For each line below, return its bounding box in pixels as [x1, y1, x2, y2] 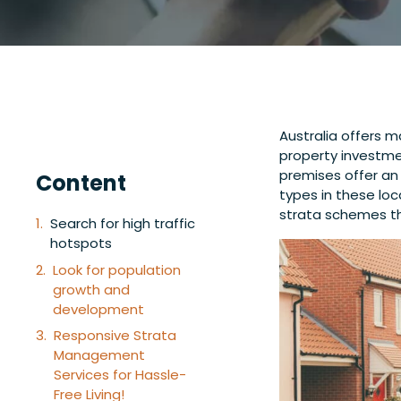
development [53, 299, 144, 319]
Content [36, 168, 126, 198]
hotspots [50, 234, 112, 252]
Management [54, 346, 145, 364]
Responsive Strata [54, 326, 176, 345]
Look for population [53, 260, 181, 279]
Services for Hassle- [54, 365, 186, 384]
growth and [53, 279, 130, 299]
